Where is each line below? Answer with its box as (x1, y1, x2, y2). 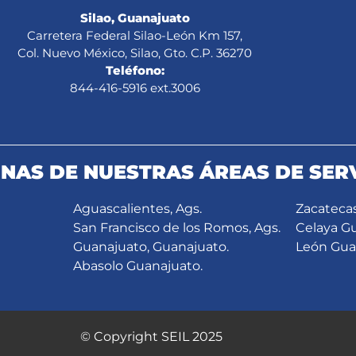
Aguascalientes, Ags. (72, 201, 202, 216)
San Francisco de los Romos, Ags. (72, 220, 281, 235)
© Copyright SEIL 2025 (79, 328, 222, 344)
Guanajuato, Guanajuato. (72, 239, 229, 254)
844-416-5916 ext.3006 (69, 80, 200, 95)
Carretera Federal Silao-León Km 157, (27, 28, 243, 43)
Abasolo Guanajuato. (72, 258, 203, 273)
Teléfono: (105, 63, 164, 78)
